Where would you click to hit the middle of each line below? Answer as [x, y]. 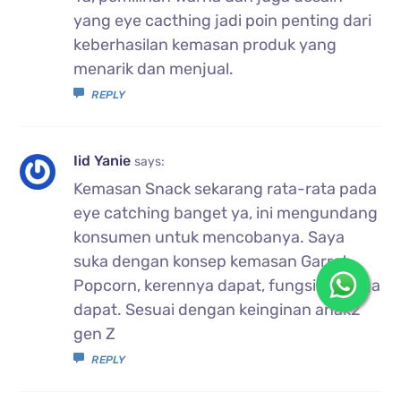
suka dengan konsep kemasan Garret [211, 261]
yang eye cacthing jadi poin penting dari [223, 20]
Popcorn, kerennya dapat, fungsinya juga [227, 285]
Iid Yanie [104, 160]
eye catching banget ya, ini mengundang [226, 213]
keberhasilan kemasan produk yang [205, 44]
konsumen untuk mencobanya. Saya [209, 237]
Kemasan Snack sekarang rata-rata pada [226, 188]
